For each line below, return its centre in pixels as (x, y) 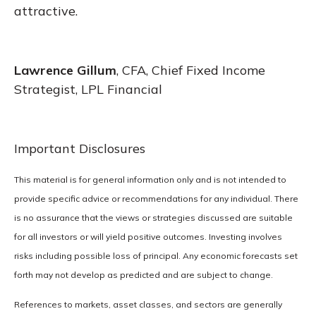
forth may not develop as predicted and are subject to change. (144, 274)
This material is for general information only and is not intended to (150, 179)
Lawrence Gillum (65, 70)
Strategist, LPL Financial (88, 89)
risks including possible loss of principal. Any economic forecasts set (156, 255)
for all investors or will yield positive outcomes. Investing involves (148, 236)
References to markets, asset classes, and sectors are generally (148, 304)
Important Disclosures (80, 148)
